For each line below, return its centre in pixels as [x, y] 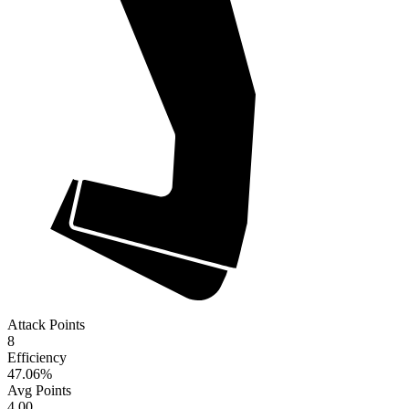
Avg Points [39, 391]
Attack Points [46, 325]
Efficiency [37, 358]
